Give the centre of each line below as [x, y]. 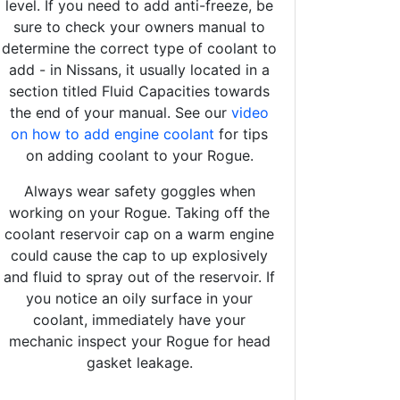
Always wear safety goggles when [139, 191]
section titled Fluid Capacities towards [139, 91]
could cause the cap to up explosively [139, 255]
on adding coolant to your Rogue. [139, 155]
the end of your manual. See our [121, 112]
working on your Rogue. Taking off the [139, 212]
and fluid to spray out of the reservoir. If [139, 276]
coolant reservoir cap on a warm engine [139, 233]
